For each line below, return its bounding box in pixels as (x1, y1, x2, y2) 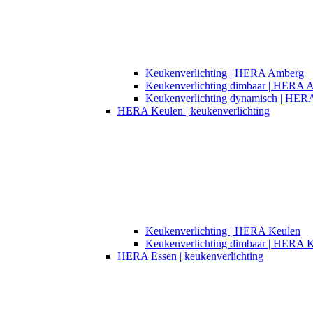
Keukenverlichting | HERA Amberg (145, 66, 304, 79)
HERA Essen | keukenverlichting (117, 249, 263, 262)
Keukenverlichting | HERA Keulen (145, 224, 300, 237)
